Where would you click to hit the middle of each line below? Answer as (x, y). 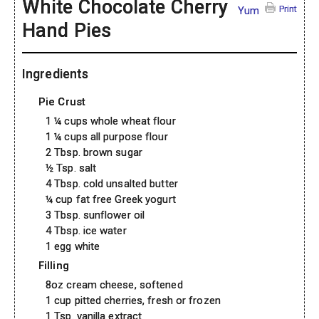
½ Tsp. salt (71, 168)
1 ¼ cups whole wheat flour (111, 121)
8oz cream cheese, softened (114, 285)
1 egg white (73, 247)
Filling (54, 266)
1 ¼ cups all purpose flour (107, 137)
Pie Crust (62, 102)
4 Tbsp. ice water (86, 231)
